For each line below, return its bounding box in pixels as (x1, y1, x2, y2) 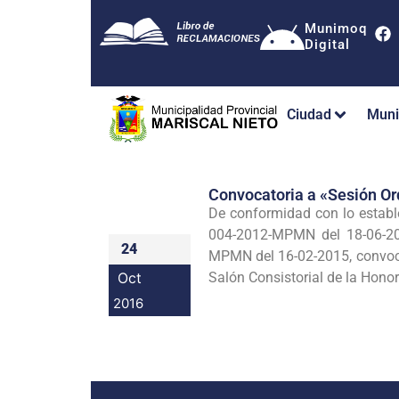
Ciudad (287, 106, 331, 124)
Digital (305, 37, 350, 53)
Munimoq (305, 20, 367, 37)
